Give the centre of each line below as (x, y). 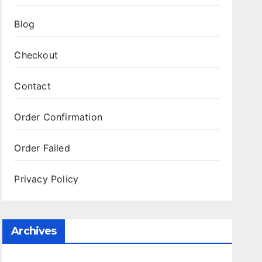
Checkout (36, 55)
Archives (34, 231)
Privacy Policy (46, 179)
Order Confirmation (58, 117)
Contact (32, 86)
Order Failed (42, 148)
